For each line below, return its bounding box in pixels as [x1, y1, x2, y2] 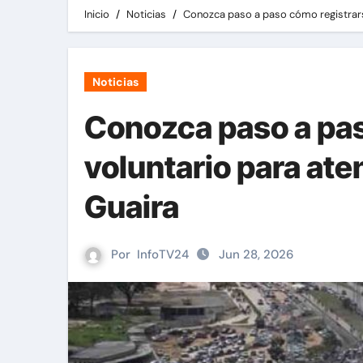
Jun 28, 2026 [219, 246, 293, 263]
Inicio [84, 7, 109, 21]
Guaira [84, 188, 179, 225]
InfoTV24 [137, 246, 189, 263]
